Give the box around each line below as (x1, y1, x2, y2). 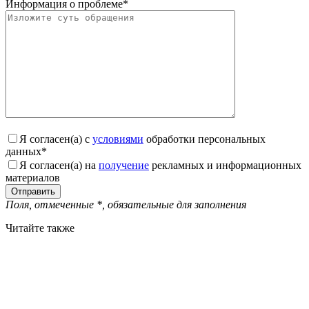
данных (6, 146, 41, 158)
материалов (6, 172, 60, 184)
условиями (92, 133, 143, 146)
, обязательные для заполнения (102, 199, 246, 211)
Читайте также (6, 222, 74, 235)
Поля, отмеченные (6, 199, 97, 211)
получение (99, 159, 149, 172)
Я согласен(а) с (19, 133, 92, 146)
